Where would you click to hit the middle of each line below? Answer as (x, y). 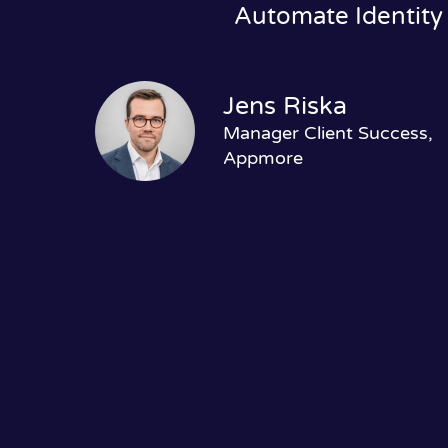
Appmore (262, 157)
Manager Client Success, (327, 132)
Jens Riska (284, 105)
